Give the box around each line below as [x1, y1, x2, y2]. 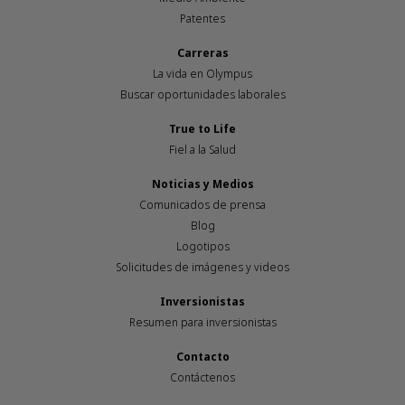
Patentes [180, 11, 225, 27]
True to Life [169, 121, 236, 137]
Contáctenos [170, 370, 235, 386]
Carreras [176, 45, 229, 61]
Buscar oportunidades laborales [119, 87, 286, 103]
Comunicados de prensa [139, 197, 266, 213]
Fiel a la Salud [169, 142, 236, 158]
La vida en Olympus [153, 66, 252, 82]
